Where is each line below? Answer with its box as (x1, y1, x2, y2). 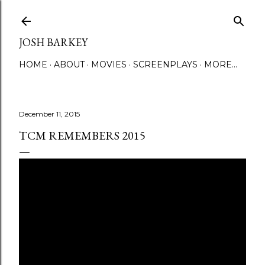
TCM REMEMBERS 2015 (19, 128, 146, 143)
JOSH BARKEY (19, 35, 88, 49)
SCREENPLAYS (133, 59, 198, 70)
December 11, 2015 (19, 109, 80, 118)
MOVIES (91, 59, 127, 70)
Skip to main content (84, 7, 181, 22)
